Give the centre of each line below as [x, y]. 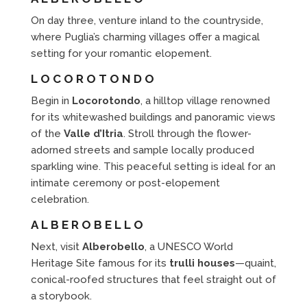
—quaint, [255, 263]
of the [47, 133]
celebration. [60, 199]
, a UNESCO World [188, 246]
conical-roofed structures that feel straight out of [153, 279]
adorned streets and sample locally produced [142, 150]
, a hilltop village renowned [205, 100]
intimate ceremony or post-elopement [125, 183]
